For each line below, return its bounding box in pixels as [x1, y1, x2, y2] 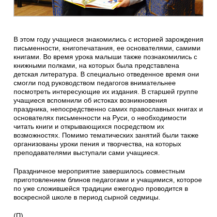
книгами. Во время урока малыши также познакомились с [14, 53, 197, 61]
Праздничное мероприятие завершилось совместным [14, 167, 185, 175]
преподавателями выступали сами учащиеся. [14, 149, 160, 157]
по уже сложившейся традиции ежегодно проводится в [14, 185, 188, 193]
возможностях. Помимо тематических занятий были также [14, 131, 199, 139]
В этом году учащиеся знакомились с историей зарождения [14, 35, 203, 44]
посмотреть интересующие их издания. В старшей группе [14, 88, 198, 96]
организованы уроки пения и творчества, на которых [14, 140, 181, 148]
